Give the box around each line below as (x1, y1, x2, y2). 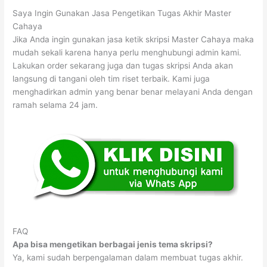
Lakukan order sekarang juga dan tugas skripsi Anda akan (13, 60, 234, 70)
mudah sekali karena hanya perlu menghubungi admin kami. (13, 47, 242, 57)
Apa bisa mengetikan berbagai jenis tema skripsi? (13, 239, 213, 249)
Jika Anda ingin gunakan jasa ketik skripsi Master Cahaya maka (13, 34, 254, 44)
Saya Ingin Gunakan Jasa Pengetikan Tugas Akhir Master (13, 8, 232, 18)
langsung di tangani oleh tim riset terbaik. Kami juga (13, 73, 210, 83)
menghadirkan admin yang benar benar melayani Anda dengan (13, 86, 253, 97)
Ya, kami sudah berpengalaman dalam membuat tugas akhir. (13, 252, 244, 262)
